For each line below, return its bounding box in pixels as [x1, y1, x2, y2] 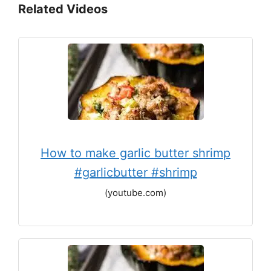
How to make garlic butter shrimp [41, 146, 230, 160]
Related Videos [18, 2, 108, 16]
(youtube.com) [105, 187, 166, 198]
